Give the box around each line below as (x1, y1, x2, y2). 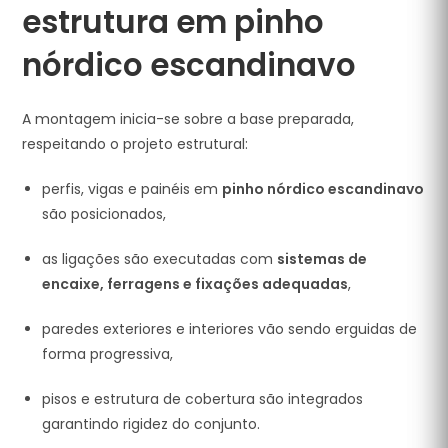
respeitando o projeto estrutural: (22, 134, 249, 154)
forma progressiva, (42, 344, 174, 364)
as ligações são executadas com (42, 249, 278, 269)
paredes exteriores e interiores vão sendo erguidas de (42, 319, 418, 339)
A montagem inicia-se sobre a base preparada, (22, 109, 355, 129)
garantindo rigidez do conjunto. (42, 414, 261, 434)
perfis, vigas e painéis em (42, 179, 223, 199)
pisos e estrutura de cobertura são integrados (42, 389, 364, 409)
